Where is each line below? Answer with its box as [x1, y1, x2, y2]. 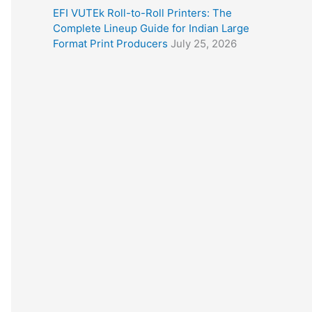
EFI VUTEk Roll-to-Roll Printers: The [53, 6, 232, 19]
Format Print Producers [53, 37, 168, 50]
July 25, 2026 [171, 37, 237, 50]
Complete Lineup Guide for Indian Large [53, 22, 249, 35]
